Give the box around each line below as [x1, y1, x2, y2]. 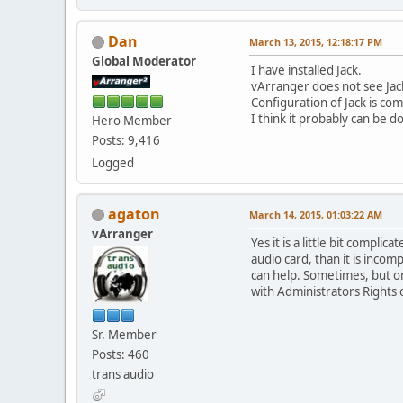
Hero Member [92, 112, 172, 129]
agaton [108, 203, 160, 224]
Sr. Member [92, 326, 157, 343]
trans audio [92, 365, 154, 382]
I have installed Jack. [251, 61, 362, 78]
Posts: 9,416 [92, 131, 160, 148]
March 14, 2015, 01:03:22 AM [249, 207, 382, 221]
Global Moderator [92, 52, 196, 69]
